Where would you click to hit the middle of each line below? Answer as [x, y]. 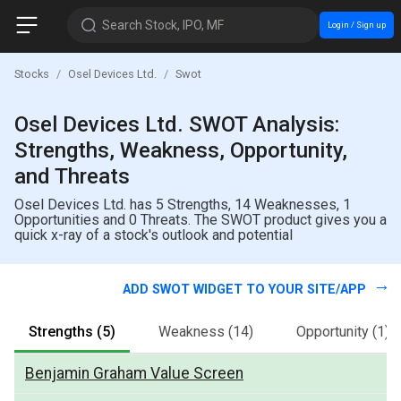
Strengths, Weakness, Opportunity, [181, 150]
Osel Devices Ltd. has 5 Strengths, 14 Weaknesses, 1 [183, 204]
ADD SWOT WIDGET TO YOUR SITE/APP [246, 289]
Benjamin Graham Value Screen [134, 373]
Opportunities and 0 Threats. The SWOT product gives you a [200, 219]
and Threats [72, 176]
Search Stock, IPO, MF [162, 25]
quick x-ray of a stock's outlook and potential [154, 235]
